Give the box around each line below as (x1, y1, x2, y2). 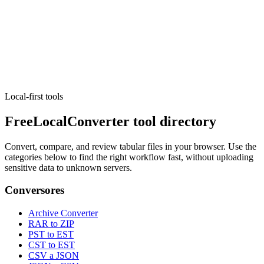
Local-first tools (5, 91, 63, 101)
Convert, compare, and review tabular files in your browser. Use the (5, 141, 256, 151)
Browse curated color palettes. (12, 44, 118, 54)
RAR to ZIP (28, 219, 74, 229)
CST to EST (28, 240, 75, 250)
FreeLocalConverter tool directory (5, 113, 216, 129)
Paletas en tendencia (12, 22, 104, 34)
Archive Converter (28, 208, 98, 219)
